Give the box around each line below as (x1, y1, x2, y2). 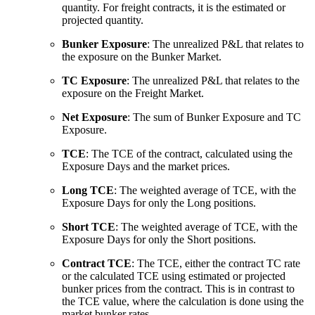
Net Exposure (62, 111, 127, 124)
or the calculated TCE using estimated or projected (62, 270, 285, 283)
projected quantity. (62, 14, 143, 27)
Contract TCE (62, 257, 131, 270)
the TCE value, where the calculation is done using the (62, 295, 304, 308)
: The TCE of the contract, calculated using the (86, 148, 292, 160)
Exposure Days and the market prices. (62, 160, 230, 173)
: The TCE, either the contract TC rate (131, 257, 300, 270)
